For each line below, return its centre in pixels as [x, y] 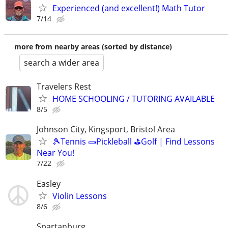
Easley [49, 183]
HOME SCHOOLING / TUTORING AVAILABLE [134, 99]
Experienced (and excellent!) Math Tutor [129, 8]
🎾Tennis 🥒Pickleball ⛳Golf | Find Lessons [134, 142]
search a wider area [62, 63]
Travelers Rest [64, 87]
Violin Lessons [80, 196]
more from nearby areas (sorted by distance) [93, 47]
